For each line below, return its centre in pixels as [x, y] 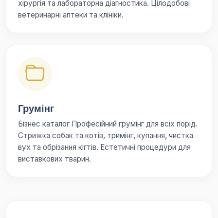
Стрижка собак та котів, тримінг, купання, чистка [106, 136]
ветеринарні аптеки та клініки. [71, 15]
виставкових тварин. [54, 159]
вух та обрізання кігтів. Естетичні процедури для [104, 147]
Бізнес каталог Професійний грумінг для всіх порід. [108, 124]
